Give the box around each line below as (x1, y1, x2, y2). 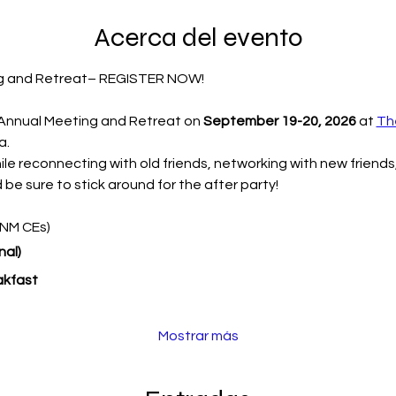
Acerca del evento (93, 20, 303, 53)
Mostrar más (157, 328, 239, 343)
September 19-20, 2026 (202, 113, 356, 128)
